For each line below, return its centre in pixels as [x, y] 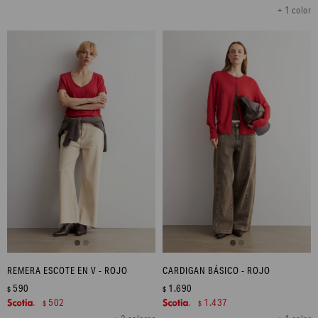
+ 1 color [294, 10]
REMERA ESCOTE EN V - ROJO [67, 270]
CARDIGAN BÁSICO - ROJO [216, 270]
